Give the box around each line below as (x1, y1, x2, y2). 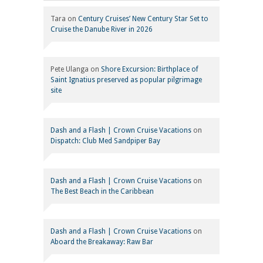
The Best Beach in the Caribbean (50, 187, 154, 195)
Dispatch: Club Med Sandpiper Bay (50, 136, 160, 145)
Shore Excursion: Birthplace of (101, 65, 198, 73)
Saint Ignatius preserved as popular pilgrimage (50, 75, 202, 84)
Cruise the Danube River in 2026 (50, 25, 156, 33)
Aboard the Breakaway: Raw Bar (50, 237, 153, 246)
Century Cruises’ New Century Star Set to (78, 14, 208, 23)
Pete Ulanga (50, 65, 89, 73)
